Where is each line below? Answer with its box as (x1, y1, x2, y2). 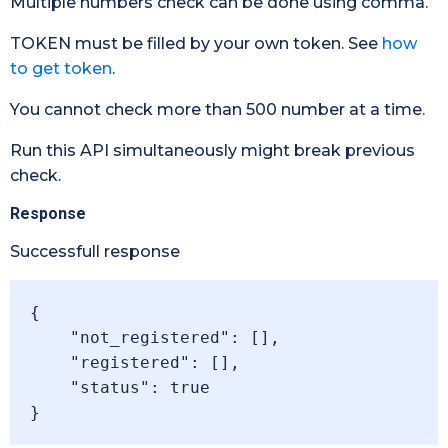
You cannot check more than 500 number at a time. (10, 100, 425, 119)
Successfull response (10, 242, 180, 261)
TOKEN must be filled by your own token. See (10, 34, 382, 53)
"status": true (30, 378, 70, 397)
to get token (10, 59, 112, 78)
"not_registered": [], (30, 328, 70, 347)
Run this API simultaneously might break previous (10, 141, 415, 160)
